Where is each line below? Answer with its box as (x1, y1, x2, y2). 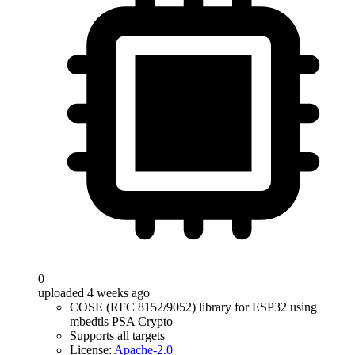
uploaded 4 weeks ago (38, 286, 150, 300)
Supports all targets (70, 329, 165, 342)
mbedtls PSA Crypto (70, 315, 173, 328)
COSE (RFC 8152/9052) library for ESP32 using (70, 300, 317, 314)
